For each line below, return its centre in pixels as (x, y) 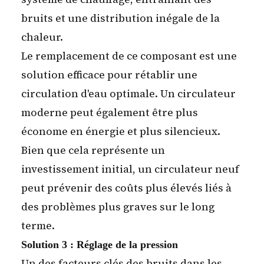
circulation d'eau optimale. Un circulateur (128, 94)
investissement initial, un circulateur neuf (130, 169)
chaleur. (42, 37)
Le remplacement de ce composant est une (129, 56)
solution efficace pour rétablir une (109, 75)
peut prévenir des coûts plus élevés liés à (126, 188)
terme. (38, 226)
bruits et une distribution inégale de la (121, 18)
